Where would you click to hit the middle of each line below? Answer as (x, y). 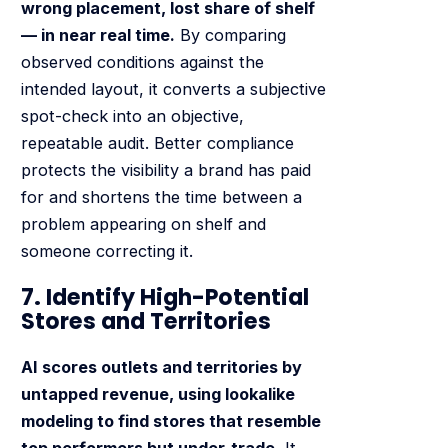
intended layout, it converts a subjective (173, 89)
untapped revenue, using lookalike (157, 394)
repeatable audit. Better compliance (157, 143)
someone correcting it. (106, 251)
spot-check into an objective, (132, 116)
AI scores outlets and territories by (161, 367)
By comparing (230, 35)
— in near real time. (97, 35)
